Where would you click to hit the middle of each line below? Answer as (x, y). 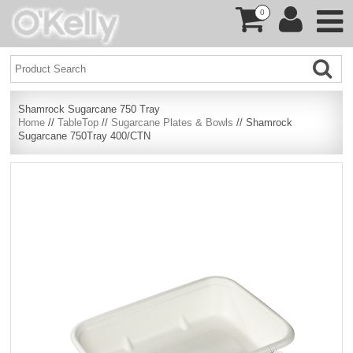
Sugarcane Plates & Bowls (173, 123)
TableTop (78, 123)
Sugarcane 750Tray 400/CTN (85, 136)
